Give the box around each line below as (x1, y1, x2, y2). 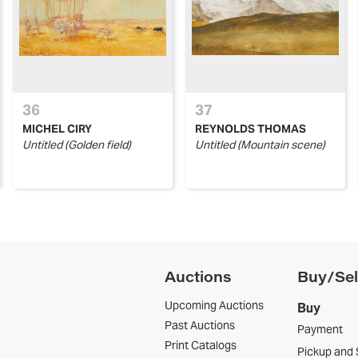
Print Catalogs (164, 338, 237, 353)
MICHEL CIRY (22, 121, 92, 137)
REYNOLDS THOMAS (195, 121, 306, 137)
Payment (297, 322, 344, 337)
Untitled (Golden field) (22, 137, 131, 153)
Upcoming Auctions (164, 298, 264, 313)
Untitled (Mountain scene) (195, 137, 325, 153)
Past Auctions (164, 318, 235, 333)
